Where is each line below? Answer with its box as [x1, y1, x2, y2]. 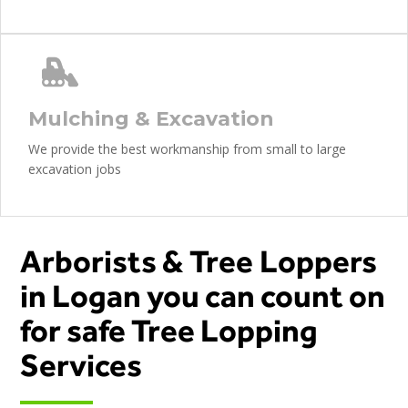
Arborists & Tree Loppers [20, 242, 378, 280]
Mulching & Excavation [28, 107, 274, 131]
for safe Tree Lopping [20, 311, 319, 349]
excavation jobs [28, 160, 121, 178]
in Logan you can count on [20, 277, 386, 314]
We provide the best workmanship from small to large [28, 140, 346, 158]
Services [20, 346, 143, 383]
